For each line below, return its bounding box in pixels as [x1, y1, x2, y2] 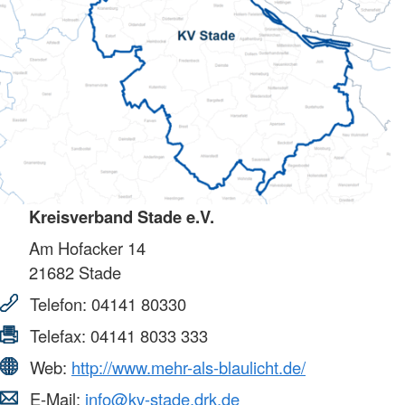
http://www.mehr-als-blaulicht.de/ [71, 355, 306, 380]
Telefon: [25, 292, 91, 316]
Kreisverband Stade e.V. [29, 204, 214, 230]
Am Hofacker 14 [29, 236, 146, 260]
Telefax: [25, 324, 90, 348]
